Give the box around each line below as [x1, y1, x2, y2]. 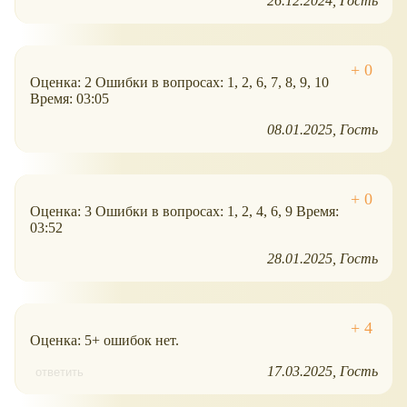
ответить [35, 365, 84, 380]
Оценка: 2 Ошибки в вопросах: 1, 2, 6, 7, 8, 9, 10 [30, 74, 329, 91]
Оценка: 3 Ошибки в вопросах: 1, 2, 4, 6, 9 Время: [30, 203, 339, 220]
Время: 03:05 [30, 91, 109, 107]
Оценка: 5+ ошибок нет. [30, 333, 179, 349]
